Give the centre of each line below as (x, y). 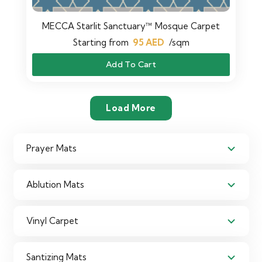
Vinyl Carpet (52, 221)
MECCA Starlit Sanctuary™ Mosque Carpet (131, 26)
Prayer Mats (51, 149)
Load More (131, 108)
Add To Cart (131, 65)
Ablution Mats (55, 185)
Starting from (101, 43)
